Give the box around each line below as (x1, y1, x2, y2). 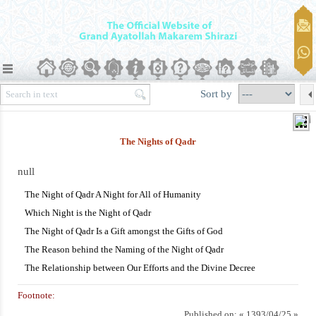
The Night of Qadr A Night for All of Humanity (25, 189, 201, 200)
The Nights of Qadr (120, 136, 196, 147)
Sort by (200, 87, 235, 99)
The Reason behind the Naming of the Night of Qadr (25, 244, 224, 255)
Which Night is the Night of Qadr (25, 207, 151, 218)
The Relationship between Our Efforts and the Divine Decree (25, 262, 255, 273)
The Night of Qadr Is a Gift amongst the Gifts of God (25, 226, 223, 236)
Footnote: (18, 289, 55, 300)
